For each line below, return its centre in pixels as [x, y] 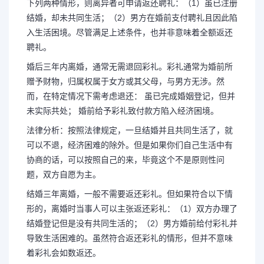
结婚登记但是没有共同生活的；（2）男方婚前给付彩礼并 [132, 223]
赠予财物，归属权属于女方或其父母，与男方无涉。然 [126, 81]
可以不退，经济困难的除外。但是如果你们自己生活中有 [130, 145]
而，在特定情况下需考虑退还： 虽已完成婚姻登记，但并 [131, 96]
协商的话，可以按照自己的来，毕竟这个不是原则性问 [126, 160]
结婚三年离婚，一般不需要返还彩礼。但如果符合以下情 [130, 194]
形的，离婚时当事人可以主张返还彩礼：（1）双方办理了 [132, 209]
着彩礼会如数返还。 [64, 253]
